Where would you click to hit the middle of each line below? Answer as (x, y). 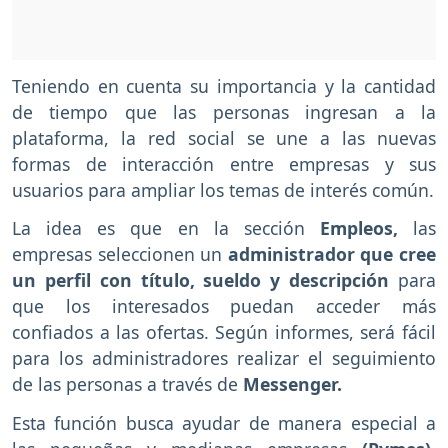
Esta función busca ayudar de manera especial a (224, 423)
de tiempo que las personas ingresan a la (224, 111)
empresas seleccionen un (120, 254)
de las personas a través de (127, 384)
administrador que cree (332, 254)
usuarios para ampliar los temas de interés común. (223, 189)
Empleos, (351, 228)
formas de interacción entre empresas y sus (224, 163)
